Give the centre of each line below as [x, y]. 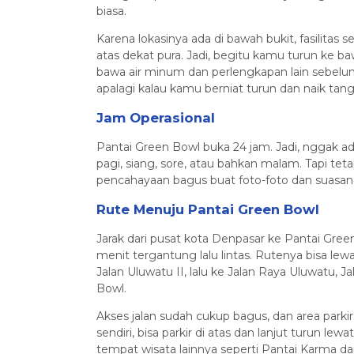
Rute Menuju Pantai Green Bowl [208, 209]
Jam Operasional [156, 117]
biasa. [111, 11]
